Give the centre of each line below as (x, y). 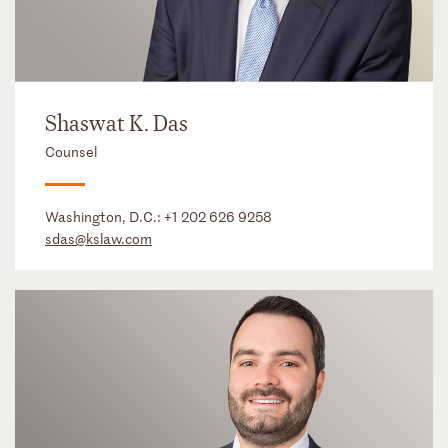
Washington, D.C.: (104, 216)
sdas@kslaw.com (98, 238)
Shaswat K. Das (116, 123)
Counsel (71, 151)
